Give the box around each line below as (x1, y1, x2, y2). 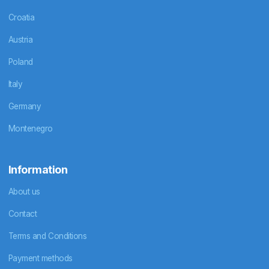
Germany (8, 101, 41, 112)
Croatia (8, 13, 35, 23)
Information (8, 163, 68, 177)
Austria (8, 35, 33, 45)
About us (8, 186, 40, 196)
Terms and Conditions (8, 231, 87, 241)
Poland (8, 57, 33, 67)
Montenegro (8, 124, 53, 134)
